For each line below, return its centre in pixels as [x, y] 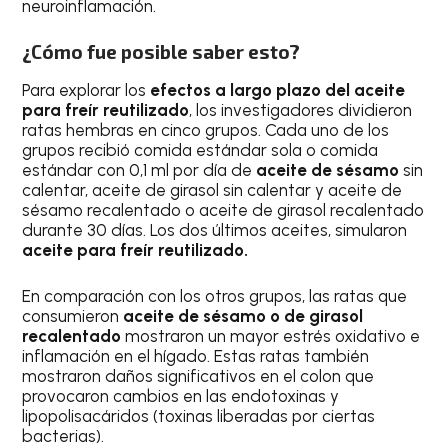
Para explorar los [86, 90]
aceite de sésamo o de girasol [243, 315]
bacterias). [63, 435]
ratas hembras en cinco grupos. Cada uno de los [206, 130]
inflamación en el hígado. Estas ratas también [196, 355]
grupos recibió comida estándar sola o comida [200, 150]
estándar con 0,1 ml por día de [139, 170]
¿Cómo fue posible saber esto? [161, 52]
